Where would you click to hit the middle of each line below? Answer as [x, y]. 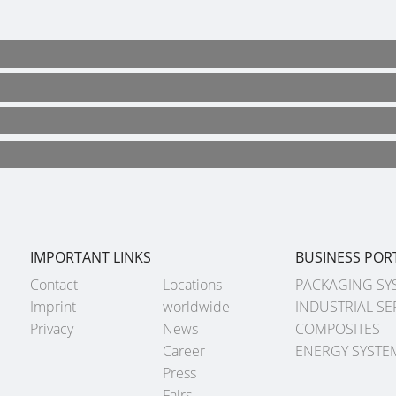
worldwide [196, 307]
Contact [54, 285]
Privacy [52, 329]
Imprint [53, 307]
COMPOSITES [338, 329]
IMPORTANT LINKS [91, 258]
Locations [192, 285]
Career [184, 351]
